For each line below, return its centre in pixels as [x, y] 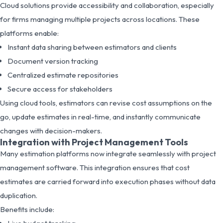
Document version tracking [53, 61]
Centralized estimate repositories [63, 75]
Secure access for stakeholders [60, 89]
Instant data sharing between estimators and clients [92, 47]
